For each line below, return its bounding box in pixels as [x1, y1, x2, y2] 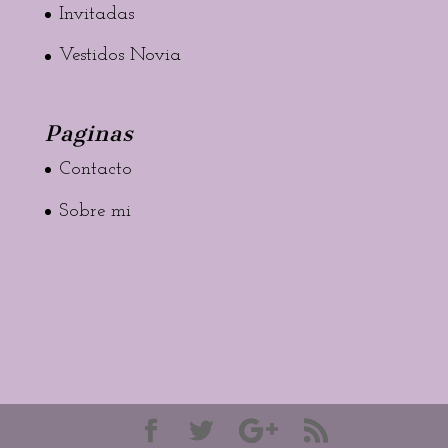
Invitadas [58, 4, 134, 24]
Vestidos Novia [58, 46, 181, 66]
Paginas [44, 120, 134, 148]
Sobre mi [58, 201, 131, 221]
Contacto [58, 160, 132, 180]
